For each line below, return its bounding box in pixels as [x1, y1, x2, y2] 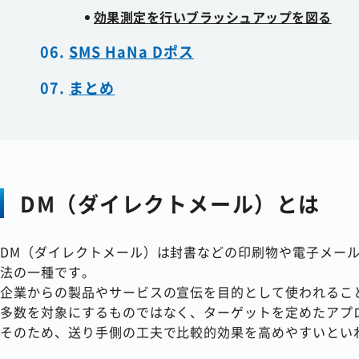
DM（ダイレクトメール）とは [20, 188, 321, 218]
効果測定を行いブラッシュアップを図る [94, 6, 332, 26]
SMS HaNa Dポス [69, 40, 194, 62]
